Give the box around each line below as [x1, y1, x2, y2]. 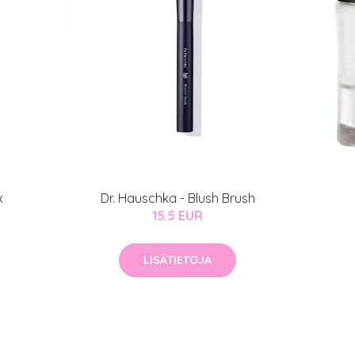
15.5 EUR [152, 208, 203, 223]
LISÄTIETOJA [143, 253, 212, 267]
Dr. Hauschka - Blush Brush [100, 190, 255, 206]
